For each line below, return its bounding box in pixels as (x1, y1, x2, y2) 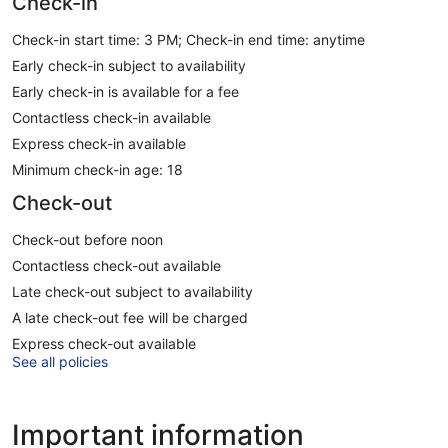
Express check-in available (12, 134, 186, 152)
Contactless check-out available (12, 256, 221, 274)
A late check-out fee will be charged (12, 308, 248, 326)
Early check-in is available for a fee (12, 82, 239, 100)
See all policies (12, 352, 108, 370)
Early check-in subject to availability (12, 56, 246, 74)
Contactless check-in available (12, 108, 211, 126)
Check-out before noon (12, 230, 163, 248)
